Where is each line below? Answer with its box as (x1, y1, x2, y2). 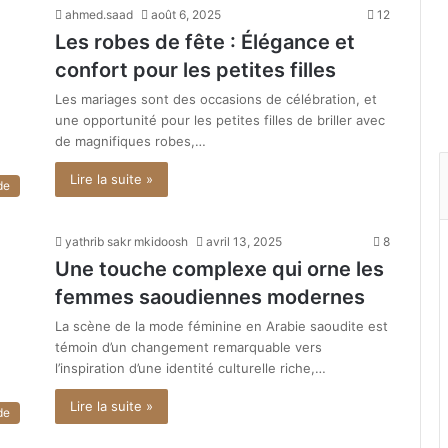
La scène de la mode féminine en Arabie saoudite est (55, 318, 388, 335)
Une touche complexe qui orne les (55, 257, 384, 282)
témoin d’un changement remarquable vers (55, 339, 322, 356)
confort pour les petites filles (55, 58, 336, 83)
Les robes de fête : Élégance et (55, 30, 355, 55)
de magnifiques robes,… (55, 133, 206, 150)
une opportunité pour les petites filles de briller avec (55, 112, 385, 129)
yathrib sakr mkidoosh (65, 234, 188, 250)
